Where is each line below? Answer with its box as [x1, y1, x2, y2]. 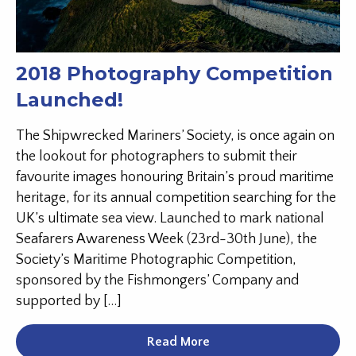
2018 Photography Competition [16, 62, 333, 86]
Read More [146, 335, 210, 350]
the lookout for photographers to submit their [16, 149, 297, 165]
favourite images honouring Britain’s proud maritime [16, 169, 334, 186]
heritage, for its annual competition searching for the [16, 190, 336, 207]
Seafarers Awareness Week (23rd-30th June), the [16, 231, 317, 248]
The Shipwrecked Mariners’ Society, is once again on [16, 128, 335, 145]
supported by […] [16, 293, 122, 310]
